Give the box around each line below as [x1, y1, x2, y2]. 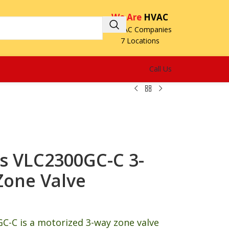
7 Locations [120, 35, 159, 45]
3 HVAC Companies [108, 24, 172, 34]
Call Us [149, 64, 172, 74]
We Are [111, 11, 142, 23]
